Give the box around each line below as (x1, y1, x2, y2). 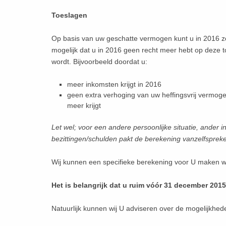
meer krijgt (67, 101, 101, 110)
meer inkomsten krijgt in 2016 (67, 80, 162, 89)
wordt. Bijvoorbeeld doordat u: (51, 58, 148, 66)
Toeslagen (51, 11, 88, 20)
